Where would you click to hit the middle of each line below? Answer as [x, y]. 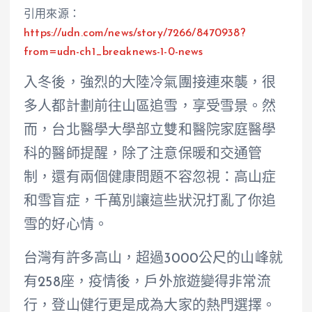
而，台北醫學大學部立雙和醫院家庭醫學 [150, 131]
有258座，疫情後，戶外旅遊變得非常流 [147, 283]
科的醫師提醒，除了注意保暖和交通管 [143, 154]
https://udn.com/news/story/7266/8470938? [135, 33]
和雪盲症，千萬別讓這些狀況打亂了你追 [150, 202]
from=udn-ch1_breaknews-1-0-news [114, 52]
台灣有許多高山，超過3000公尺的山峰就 [153, 259]
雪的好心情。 [66, 225]
